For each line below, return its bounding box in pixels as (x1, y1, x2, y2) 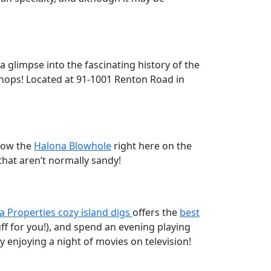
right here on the (111, 139, 192, 152)
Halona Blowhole (34, 139, 111, 152)
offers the (132, 206, 180, 219)
